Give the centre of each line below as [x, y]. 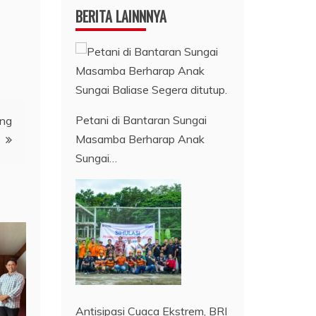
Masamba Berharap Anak [140, 139]
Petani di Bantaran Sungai [141, 120]
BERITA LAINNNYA [121, 16]
